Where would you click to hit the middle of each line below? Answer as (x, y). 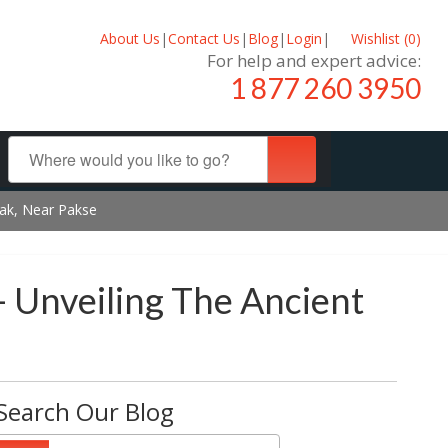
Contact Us (203, 38)
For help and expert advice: (314, 60)
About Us (129, 38)
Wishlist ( (377, 38)
